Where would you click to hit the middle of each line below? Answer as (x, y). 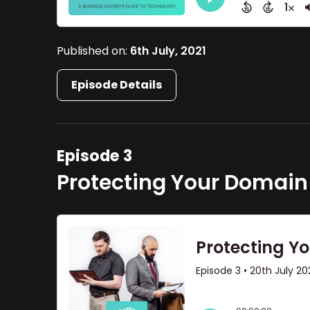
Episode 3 (95, 156)
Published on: (94, 51)
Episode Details (117, 84)
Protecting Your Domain (183, 183)
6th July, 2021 (168, 51)
